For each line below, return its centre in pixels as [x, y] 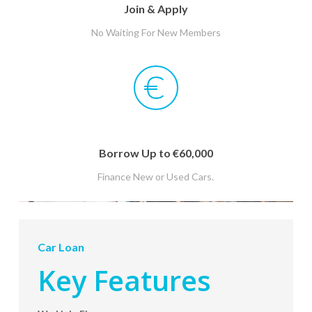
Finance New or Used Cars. [156, 176]
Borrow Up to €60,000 [156, 153]
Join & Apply [156, 8]
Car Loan [61, 247]
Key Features [124, 280]
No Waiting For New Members [156, 32]
